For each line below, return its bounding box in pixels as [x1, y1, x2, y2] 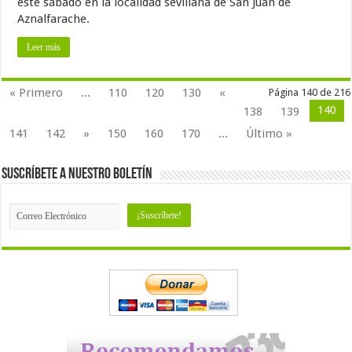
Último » [246, 126, 293, 141]
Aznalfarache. [17, 12, 90, 27]
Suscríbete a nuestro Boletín [2, 167, 153, 183]
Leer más [27, 42, 61, 53]
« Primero [9, 86, 64, 101]
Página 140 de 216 [268, 86, 350, 99]
